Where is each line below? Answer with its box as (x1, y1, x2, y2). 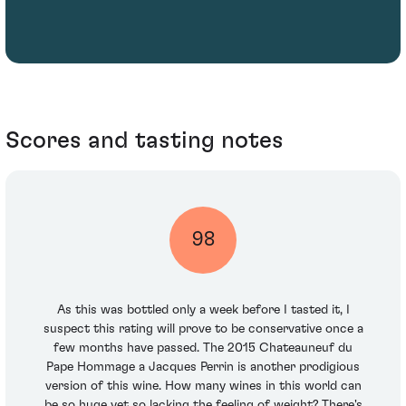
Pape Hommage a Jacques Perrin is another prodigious (46, 360, 360, 373)
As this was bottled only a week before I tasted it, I (56, 303, 350, 316)
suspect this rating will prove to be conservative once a (43, 322, 363, 335)
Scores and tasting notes (5, 129, 284, 153)
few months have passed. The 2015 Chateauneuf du (53, 341, 353, 354)
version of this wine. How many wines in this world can (44, 379, 362, 392)
